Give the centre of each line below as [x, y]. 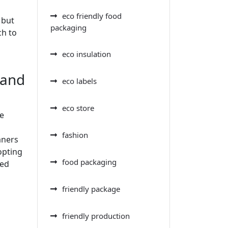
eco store [78, 108]
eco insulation [87, 54]
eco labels [79, 81]
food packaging [89, 162]
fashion [75, 135]
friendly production [96, 216]
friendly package [91, 189]
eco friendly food [92, 16]
